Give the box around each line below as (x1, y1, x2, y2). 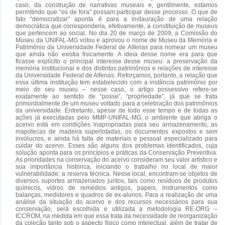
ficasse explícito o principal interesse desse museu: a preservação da (16, 57, 217, 65)
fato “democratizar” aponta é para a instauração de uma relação (16, 15, 217, 23)
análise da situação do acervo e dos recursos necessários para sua (16, 198, 217, 205)
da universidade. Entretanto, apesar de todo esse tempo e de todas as (16, 106, 217, 114)
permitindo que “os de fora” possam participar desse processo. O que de (16, 8, 217, 16)
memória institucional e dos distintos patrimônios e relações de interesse (16, 64, 217, 72)
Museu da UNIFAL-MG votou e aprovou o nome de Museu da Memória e (16, 36, 217, 44)
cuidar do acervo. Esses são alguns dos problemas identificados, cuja (16, 142, 217, 149)
